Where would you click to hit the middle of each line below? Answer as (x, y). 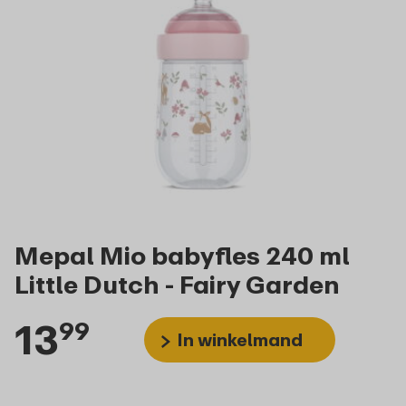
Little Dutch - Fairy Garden (177, 285)
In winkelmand (240, 340)
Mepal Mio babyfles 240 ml (182, 256)
